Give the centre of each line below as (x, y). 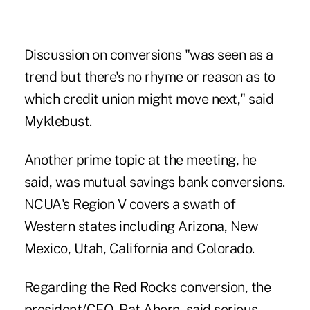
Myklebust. (58, 121)
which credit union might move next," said (149, 99)
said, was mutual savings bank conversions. (154, 182)
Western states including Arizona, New (141, 226)
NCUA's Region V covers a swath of (130, 204)
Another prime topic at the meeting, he (140, 159)
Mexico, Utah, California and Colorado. (139, 248)
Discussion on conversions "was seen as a (148, 54)
